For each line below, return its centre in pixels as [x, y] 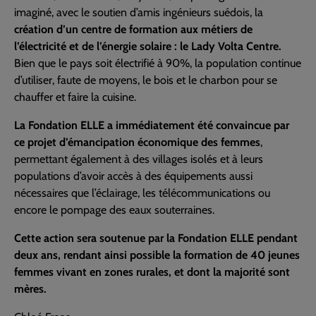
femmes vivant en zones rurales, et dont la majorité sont [152, 272]
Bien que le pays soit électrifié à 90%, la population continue [158, 63]
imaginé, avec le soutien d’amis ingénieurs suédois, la [139, 13]
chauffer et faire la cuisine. [75, 97]
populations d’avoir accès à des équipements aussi [133, 176]
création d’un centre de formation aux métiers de [133, 30]
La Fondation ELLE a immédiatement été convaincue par [152, 126]
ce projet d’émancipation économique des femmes [137, 142]
